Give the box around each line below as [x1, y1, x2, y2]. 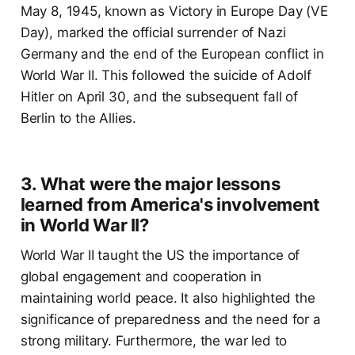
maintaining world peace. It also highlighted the [20, 290, 315, 307]
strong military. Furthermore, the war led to [20, 333, 288, 349]
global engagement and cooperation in [20, 269, 261, 285]
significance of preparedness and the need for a [20, 311, 321, 328]
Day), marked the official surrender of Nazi [20, 25, 286, 41]
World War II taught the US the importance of [20, 247, 300, 264]
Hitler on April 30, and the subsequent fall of [20, 89, 298, 105]
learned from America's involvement [20, 194, 320, 216]
